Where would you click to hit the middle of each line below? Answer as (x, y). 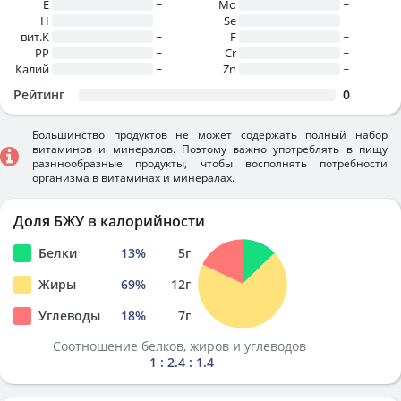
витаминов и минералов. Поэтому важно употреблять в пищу (210, 149)
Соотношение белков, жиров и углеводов (181, 346)
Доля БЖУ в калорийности (109, 221)
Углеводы (69, 316)
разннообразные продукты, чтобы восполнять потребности (210, 163)
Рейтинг (39, 94)
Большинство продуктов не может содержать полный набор (210, 135)
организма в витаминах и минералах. (133, 178)
